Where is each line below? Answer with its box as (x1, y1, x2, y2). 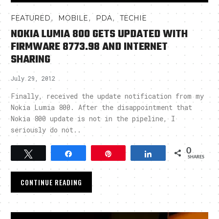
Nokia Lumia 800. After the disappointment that (11, 103, 193, 112)
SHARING (11, 51, 51, 68)
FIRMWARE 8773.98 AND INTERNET (11, 39, 168, 56)
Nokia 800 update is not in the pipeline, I (11, 114, 175, 124)
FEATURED (11, 14, 51, 23)
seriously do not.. (11, 125, 82, 135)
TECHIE (120, 14, 147, 23)
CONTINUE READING (21, 177, 83, 188)
